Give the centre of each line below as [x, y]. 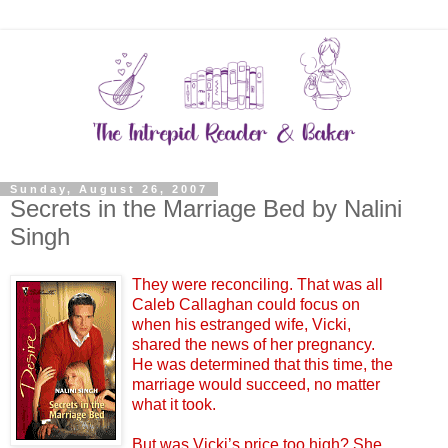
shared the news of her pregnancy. [253, 344]
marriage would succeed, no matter [256, 384]
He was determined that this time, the [262, 364]
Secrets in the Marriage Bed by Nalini [206, 208]
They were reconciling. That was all [257, 284]
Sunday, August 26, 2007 [109, 188]
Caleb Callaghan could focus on [246, 304]
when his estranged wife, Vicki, [241, 324]
